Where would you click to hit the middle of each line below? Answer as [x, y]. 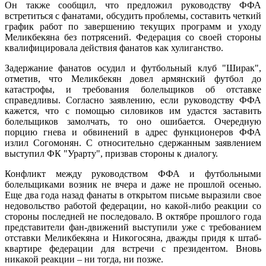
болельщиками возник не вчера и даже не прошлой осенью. [133, 185]
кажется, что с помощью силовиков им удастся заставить [133, 111]
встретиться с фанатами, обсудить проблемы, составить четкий [133, 16]
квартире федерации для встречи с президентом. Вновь [133, 249]
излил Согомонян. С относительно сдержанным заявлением [133, 143]
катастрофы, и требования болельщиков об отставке [133, 90]
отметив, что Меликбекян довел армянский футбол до [133, 79]
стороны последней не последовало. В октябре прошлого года [133, 217]
